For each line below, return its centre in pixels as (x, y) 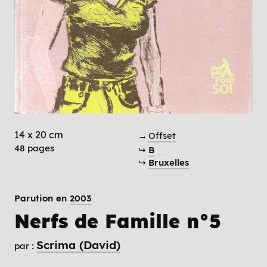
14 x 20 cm (49, 135)
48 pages (34, 148)
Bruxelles (168, 163)
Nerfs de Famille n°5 (118, 221)
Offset (162, 136)
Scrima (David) (78, 245)
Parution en (42, 198)
